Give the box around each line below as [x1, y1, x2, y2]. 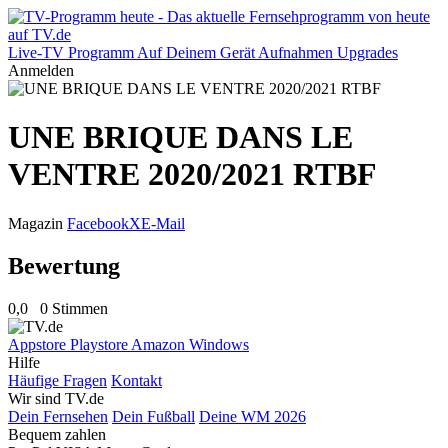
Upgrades [337, 44, 398, 61]
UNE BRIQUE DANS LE [8, 119, 353, 156]
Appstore [8, 335, 70, 353]
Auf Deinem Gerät [137, 44, 255, 61]
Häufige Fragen [8, 371, 107, 389]
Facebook [67, 214, 129, 232]
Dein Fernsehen [8, 407, 108, 425]
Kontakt [111, 371, 162, 389]
